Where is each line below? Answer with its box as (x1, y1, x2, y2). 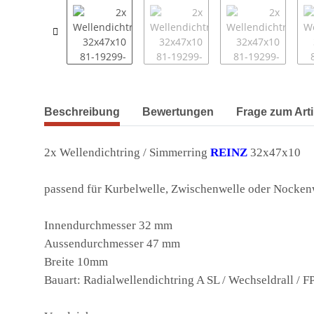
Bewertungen (142, 106, 214, 118)
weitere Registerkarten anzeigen (43, 98, 196, 112)
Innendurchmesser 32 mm (44, 219, 172, 233)
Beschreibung (44, 106, 120, 118)
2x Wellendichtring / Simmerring (44, 146, 210, 160)
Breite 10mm (44, 255, 108, 269)
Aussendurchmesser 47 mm (44, 237, 180, 251)
